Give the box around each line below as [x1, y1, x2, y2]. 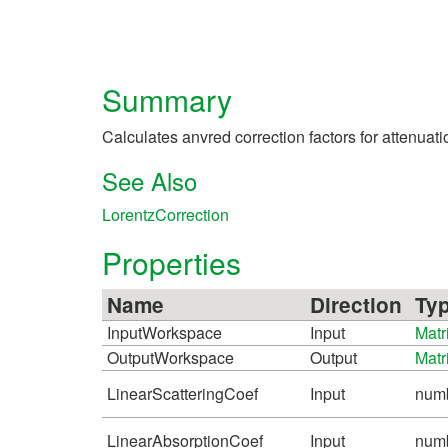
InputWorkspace [107, 320, 222, 344]
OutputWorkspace [107, 345, 234, 369]
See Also [102, 162, 197, 198]
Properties [102, 240, 241, 284]
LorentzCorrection [102, 202, 229, 226]
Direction [310, 289, 402, 319]
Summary [102, 77, 232, 121]
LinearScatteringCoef [107, 381, 258, 405]
